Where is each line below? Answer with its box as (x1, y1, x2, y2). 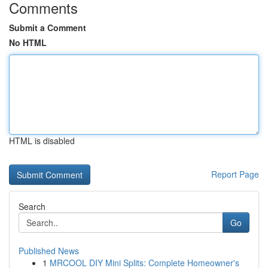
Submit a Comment (9, 22, 86, 33)
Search (19, 200, 45, 212)
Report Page (211, 168, 259, 180)
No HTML (9, 36, 47, 48)
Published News (19, 245, 79, 257)
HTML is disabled (9, 135, 75, 147)
